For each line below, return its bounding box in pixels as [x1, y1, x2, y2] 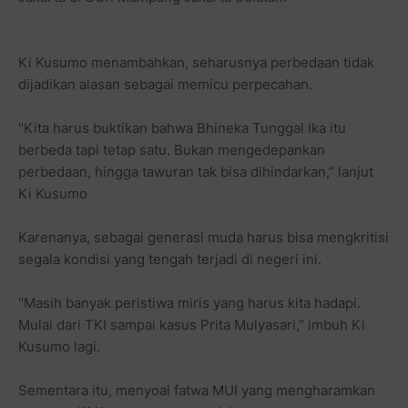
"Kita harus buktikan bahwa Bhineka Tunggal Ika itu [18, 118, 346, 137]
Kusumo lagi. [18, 337, 100, 355]
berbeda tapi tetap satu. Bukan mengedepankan [18, 140, 325, 158]
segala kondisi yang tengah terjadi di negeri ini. [18, 250, 321, 268]
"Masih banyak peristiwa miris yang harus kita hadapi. [18, 293, 361, 311]
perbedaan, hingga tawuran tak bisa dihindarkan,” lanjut [18, 162, 373, 180]
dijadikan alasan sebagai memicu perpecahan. [18, 75, 312, 93]
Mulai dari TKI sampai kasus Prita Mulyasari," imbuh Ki [18, 315, 365, 333]
